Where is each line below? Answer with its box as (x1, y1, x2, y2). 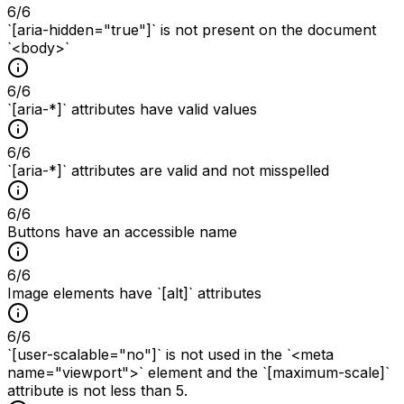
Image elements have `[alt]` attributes (7, 283, 262, 302)
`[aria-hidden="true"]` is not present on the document (7, 20, 376, 39)
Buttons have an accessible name (7, 222, 237, 241)
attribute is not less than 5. (7, 381, 188, 399)
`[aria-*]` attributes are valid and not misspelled (7, 161, 329, 179)
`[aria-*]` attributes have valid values (7, 99, 257, 118)
